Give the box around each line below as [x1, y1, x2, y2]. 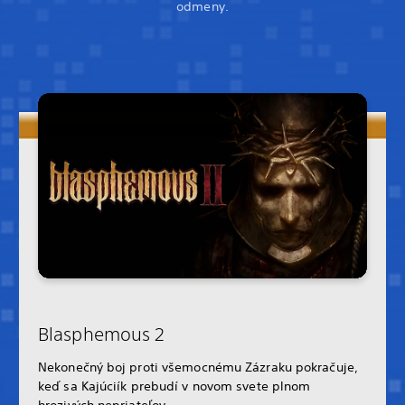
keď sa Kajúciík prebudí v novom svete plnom [38, 377, 311, 394]
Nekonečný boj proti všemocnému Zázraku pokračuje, [38, 358, 358, 375]
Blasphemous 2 [38, 323, 165, 344]
